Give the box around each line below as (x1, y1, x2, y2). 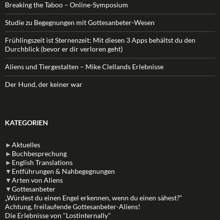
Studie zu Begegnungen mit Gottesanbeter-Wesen (5, 18, 155, 27)
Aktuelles (12, 140, 40, 149)
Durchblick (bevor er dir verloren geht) (5, 44, 123, 53)
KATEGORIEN (5, 118, 48, 127)
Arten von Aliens (12, 175, 63, 184)
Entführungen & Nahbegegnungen (12, 166, 115, 175)
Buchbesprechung (12, 149, 67, 158)
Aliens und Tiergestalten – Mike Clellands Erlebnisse (5, 62, 164, 71)
